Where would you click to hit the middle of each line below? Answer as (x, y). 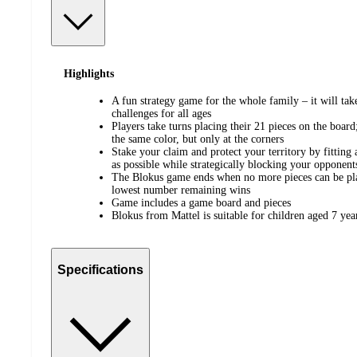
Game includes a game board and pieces (201, 203)
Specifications (100, 269)
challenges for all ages (161, 114)
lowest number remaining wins (181, 190)
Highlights (89, 73)
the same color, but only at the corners (198, 139)
